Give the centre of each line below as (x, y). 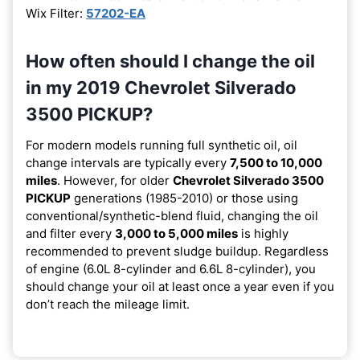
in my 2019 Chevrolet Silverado (161, 88)
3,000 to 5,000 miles (176, 234)
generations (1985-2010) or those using (184, 198)
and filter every (70, 234)
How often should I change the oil (170, 61)
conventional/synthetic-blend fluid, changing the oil (172, 216)
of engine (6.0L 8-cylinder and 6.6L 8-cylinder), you (171, 269)
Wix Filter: (56, 14)
